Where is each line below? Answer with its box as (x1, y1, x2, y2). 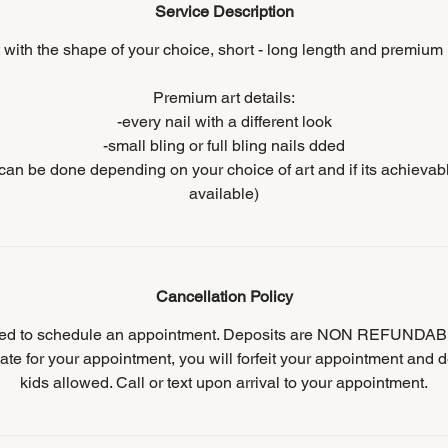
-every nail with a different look (116, 112, 332, 131)
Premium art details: (153, 88, 295, 107)
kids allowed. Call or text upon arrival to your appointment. (20, 373, 428, 392)
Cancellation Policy (155, 287, 293, 306)
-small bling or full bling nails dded (103, 136, 345, 155)
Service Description (154, 2, 294, 21)
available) (189, 184, 259, 203)
